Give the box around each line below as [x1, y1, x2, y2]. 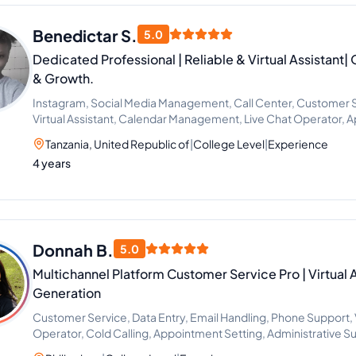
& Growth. [33, 70, 94, 87]
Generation [33, 284, 101, 301]
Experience [268, 137, 328, 151]
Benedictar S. [33, 25, 137, 45]
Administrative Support [33, 127, 152, 141]
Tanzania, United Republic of [45, 137, 190, 151]
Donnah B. [33, 240, 114, 260]
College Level [193, 137, 265, 151]
